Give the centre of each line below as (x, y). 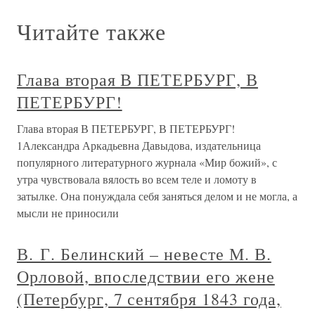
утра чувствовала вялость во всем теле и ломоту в (137, 179)
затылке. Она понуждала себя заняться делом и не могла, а (157, 196)
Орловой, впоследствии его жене (146, 277)
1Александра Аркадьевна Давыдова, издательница (139, 146)
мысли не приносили (68, 213)
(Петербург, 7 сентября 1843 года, (149, 299)
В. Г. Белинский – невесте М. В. (144, 254)
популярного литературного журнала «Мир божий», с (147, 162)
